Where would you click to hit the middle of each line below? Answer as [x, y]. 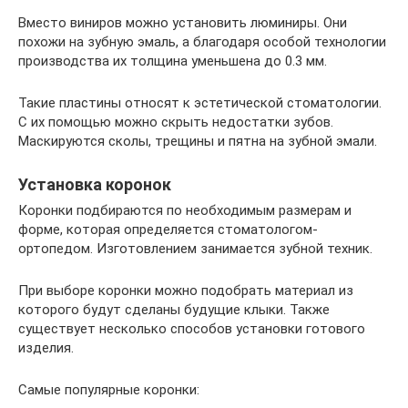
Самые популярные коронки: [109, 390]
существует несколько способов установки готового [192, 329]
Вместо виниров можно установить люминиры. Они [183, 23]
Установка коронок [95, 184]
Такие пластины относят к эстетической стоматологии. [200, 103]
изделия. [46, 348]
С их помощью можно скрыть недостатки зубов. [176, 122]
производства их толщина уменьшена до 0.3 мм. [173, 61]
